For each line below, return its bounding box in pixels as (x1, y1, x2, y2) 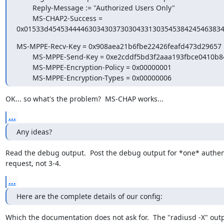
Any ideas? (16, 127, 52, 136)
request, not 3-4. (5, 158, 61, 168)
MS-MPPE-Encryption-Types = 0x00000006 (32, 73, 171, 82)
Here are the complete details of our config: (16, 191, 162, 201)
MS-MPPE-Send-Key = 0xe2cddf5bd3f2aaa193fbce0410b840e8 (16, 52, 32, 61)
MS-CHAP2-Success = (16, 13, 32, 23)
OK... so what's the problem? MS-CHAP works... (5, 94, 163, 103)
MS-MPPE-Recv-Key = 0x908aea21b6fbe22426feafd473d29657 (16, 41, 221, 51)
